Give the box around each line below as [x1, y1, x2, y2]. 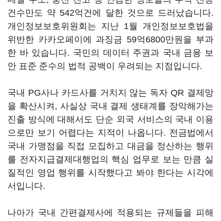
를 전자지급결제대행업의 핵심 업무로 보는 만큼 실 [7, 154, 214, 164]
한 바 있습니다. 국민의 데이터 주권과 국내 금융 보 [7, 48, 214, 58]
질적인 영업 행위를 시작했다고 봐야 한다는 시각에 [7, 168, 214, 178]
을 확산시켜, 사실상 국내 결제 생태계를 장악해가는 [7, 101, 214, 111]
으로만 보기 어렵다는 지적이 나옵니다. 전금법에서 [7, 128, 214, 138]
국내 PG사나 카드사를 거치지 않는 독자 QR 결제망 [7, 88, 214, 98]
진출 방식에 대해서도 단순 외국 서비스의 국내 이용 [7, 114, 214, 124]
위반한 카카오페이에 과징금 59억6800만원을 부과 [7, 35, 214, 44]
